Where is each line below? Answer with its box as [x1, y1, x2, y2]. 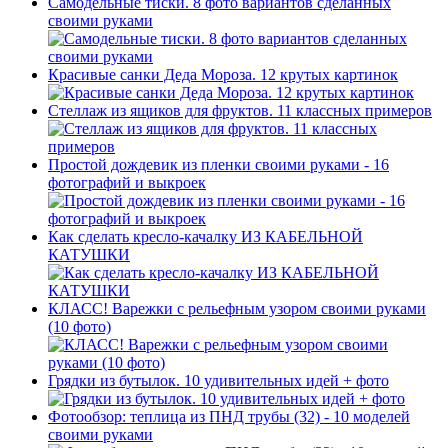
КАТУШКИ [48, 245, 130, 263]
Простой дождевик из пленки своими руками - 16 [48, 155, 389, 173]
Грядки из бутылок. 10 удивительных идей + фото [48, 371, 389, 389]
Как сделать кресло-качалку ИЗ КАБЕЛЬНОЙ [48, 227, 363, 245]
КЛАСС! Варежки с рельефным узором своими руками [48, 299, 426, 317]
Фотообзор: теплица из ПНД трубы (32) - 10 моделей [48, 407, 410, 425]
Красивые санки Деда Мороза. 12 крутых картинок [48, 65, 398, 83]
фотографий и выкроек [48, 173, 206, 191]
